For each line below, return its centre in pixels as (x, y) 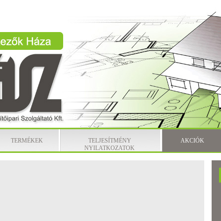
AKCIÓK (192, 141)
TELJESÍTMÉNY (110, 141)
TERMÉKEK (27, 141)
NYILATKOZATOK (110, 148)
